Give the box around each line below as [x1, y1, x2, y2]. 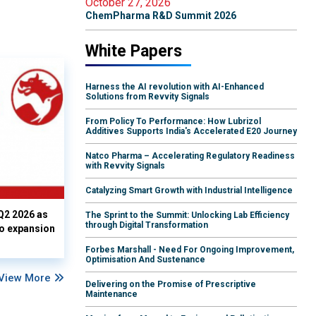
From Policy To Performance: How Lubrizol [85, 116, 261, 127]
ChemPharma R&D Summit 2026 [85, 10, 236, 22]
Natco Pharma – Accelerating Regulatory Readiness [85, 151, 295, 162]
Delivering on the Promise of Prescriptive [85, 279, 256, 290]
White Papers [85, 42, 182, 61]
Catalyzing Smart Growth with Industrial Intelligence [85, 186, 293, 196]
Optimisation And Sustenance [85, 255, 205, 265]
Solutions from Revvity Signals [85, 92, 209, 102]
